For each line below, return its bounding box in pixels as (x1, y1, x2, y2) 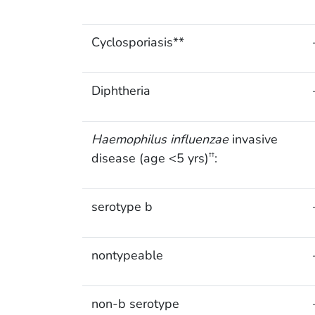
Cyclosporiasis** (91, 34, 184, 51)
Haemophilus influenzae (91, 131, 229, 148)
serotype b (91, 198, 153, 216)
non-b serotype (91, 295, 179, 313)
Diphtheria (91, 82, 150, 100)
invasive (228, 131, 278, 148)
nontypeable (91, 247, 163, 264)
